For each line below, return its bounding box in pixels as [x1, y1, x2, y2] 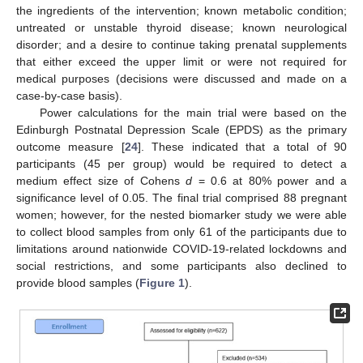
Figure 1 [139, 276, 185, 289]
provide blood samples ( [16, 276, 139, 289]
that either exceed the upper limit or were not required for [16, 55, 347, 68]
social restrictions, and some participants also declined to [16, 259, 347, 272]
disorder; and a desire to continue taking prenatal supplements [16, 38, 347, 51]
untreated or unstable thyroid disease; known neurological [16, 21, 347, 34]
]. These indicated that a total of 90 [137, 140, 348, 153]
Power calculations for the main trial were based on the [39, 106, 347, 119]
